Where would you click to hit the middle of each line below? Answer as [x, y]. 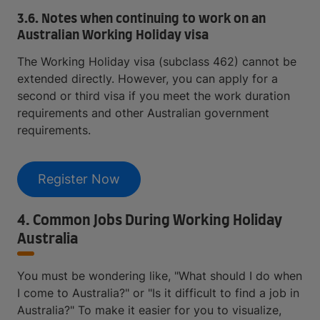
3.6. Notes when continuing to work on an [141, 19]
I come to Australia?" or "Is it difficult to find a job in [158, 293]
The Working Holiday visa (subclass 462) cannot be [157, 61]
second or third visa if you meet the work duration [154, 96]
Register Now [79, 179]
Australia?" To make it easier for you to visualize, [149, 310]
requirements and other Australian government [143, 113]
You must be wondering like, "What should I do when [160, 276]
